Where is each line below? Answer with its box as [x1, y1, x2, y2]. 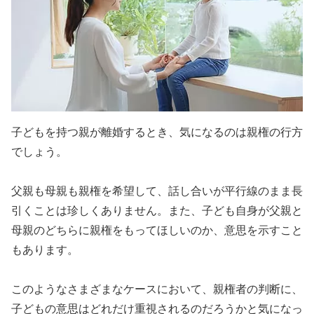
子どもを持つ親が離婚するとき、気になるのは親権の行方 [11, 126, 303, 139]
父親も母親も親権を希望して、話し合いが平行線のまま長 [11, 185, 303, 198]
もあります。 [11, 244, 78, 257]
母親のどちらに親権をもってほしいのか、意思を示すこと [11, 224, 303, 237]
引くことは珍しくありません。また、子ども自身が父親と [11, 205, 303, 217]
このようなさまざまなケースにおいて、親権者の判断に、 [11, 283, 303, 296]
